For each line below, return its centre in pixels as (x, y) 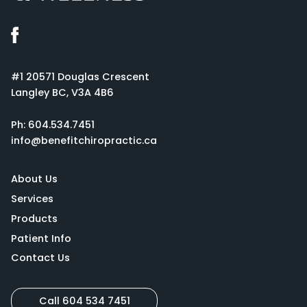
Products (34, 218)
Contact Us (40, 258)
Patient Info (41, 238)
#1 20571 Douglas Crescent (80, 77)
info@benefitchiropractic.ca (84, 141)
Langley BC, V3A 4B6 (62, 93)
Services (32, 198)
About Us (34, 179)
